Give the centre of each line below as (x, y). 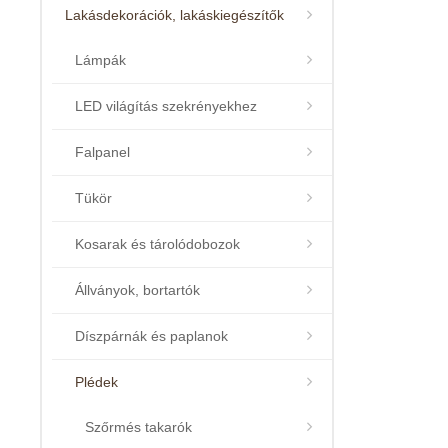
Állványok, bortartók (137, 290)
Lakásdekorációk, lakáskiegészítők (174, 15)
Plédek (96, 382)
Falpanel (102, 152)
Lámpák (100, 60)
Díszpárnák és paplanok (151, 336)
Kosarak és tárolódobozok (157, 244)
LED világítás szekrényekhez (166, 106)
